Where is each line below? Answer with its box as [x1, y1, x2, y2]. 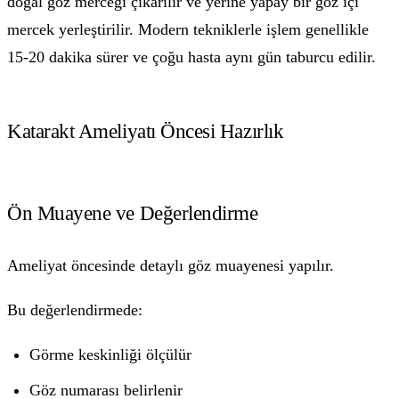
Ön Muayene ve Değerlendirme [7, 200, 258, 224]
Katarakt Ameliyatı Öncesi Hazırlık [7, 118, 284, 142]
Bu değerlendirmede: [7, 300, 142, 319]
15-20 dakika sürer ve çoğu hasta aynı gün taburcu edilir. [7, 48, 376, 67]
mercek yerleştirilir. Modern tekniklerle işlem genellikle [7, 20, 369, 39]
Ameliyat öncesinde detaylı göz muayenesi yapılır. [7, 256, 334, 275]
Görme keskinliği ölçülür [29, 345, 192, 363]
